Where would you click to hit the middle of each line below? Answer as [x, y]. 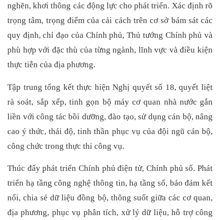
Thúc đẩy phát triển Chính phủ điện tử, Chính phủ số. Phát [110, 168]
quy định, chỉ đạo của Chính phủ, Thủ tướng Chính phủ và [110, 35]
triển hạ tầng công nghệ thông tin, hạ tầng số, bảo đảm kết [110, 183]
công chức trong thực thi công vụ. [66, 146]
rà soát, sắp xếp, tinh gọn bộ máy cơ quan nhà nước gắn [110, 102]
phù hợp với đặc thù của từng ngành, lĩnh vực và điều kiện [110, 50]
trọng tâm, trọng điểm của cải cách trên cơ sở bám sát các [110, 21]
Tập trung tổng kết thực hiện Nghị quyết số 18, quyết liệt [110, 87]
